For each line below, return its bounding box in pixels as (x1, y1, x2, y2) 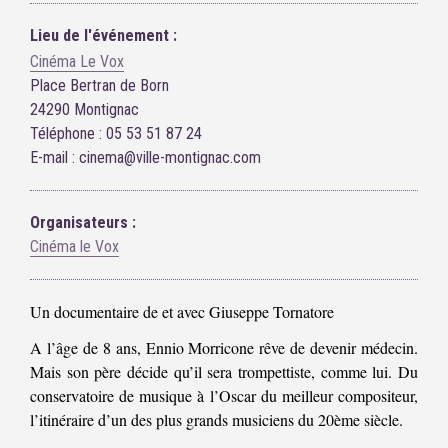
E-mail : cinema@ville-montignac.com (30, 148, 261, 168)
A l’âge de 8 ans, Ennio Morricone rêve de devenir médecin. (30, 337, 418, 359)
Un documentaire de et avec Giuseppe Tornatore (30, 301, 334, 323)
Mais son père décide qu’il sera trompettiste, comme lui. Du (30, 361, 418, 383)
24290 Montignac (30, 100, 139, 120)
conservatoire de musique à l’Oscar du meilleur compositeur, (30, 385, 418, 407)
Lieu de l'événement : (30, 25, 177, 45)
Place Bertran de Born (30, 76, 169, 96)
